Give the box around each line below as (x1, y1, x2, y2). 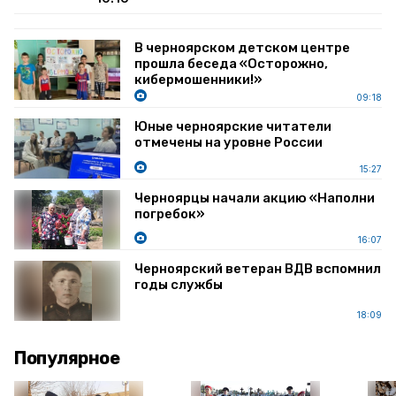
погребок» (134, 205, 205, 222)
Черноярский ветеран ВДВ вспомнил (134, 261, 381, 277)
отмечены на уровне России (134, 134, 323, 150)
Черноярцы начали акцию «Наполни (134, 189, 375, 206)
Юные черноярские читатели (134, 118, 331, 134)
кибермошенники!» (134, 72, 263, 88)
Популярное (14, 346, 119, 369)
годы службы (134, 277, 223, 293)
